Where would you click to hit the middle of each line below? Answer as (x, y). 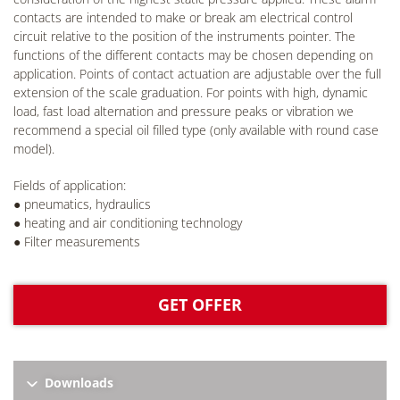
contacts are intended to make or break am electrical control (183, 17)
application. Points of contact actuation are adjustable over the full (197, 73)
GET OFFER (200, 304)
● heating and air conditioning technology (128, 222)
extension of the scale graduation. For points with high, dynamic (191, 92)
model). (34, 148)
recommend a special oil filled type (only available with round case (196, 129)
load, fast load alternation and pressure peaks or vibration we (183, 111)
